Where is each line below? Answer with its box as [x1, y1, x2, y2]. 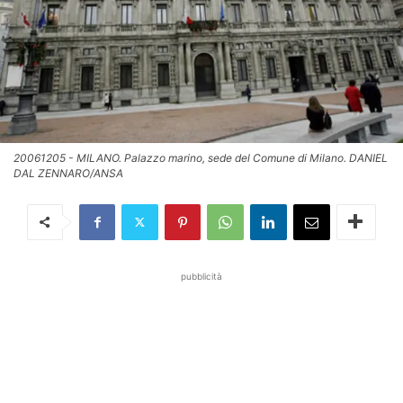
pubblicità [181, 270, 222, 282]
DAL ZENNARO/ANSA [13, 166, 123, 180]
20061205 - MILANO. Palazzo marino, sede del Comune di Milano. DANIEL [13, 150, 388, 165]
